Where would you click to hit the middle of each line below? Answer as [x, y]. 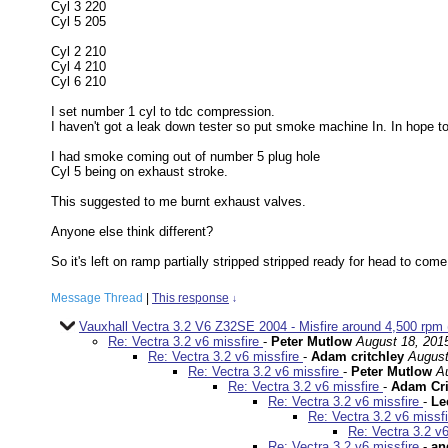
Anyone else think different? [132, 232]
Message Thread [97, 298]
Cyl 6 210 [78, 82]
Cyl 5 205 [78, 22]
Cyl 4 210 [78, 67]
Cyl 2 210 [78, 52]
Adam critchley [359, 357]
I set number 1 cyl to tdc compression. [163, 112]
